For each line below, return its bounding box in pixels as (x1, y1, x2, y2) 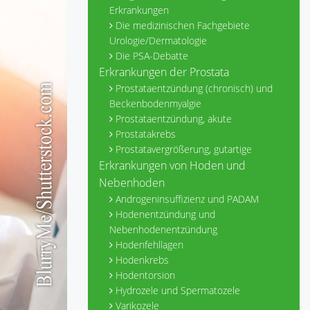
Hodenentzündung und (116, 208, 215, 221)
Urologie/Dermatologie (109, 34, 207, 47)
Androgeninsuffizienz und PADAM (116, 192, 259, 206)
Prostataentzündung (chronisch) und (116, 82, 273, 95)
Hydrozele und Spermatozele (116, 284, 240, 297)
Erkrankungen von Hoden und (99, 158, 246, 173)
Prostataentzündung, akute (116, 112, 232, 125)
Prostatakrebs (116, 127, 176, 140)
